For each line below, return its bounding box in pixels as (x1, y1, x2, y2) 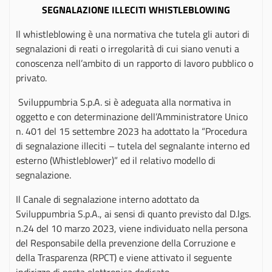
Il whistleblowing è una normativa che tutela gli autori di (16, 27, 250, 41)
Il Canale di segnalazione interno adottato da (16, 192, 199, 206)
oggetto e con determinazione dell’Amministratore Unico (16, 109, 248, 124)
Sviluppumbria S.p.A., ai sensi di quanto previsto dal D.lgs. (16, 206, 251, 221)
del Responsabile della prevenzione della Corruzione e (16, 236, 236, 250)
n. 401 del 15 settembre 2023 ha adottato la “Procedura (16, 124, 247, 138)
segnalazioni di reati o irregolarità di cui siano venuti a (16, 41, 239, 56)
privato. (16, 70, 47, 85)
